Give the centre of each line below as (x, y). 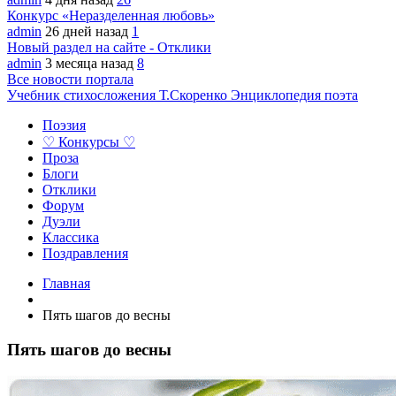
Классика (71, 237)
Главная (66, 283)
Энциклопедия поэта (294, 95)
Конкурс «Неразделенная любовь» (111, 15)
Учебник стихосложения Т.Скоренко (119, 95)
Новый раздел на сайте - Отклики (109, 47)
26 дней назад (88, 31)
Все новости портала (70, 79)
